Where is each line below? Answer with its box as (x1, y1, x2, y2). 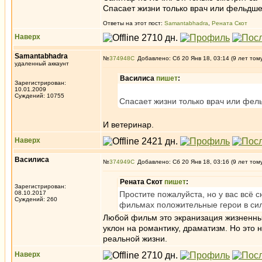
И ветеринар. (103, 120, 154, 129)
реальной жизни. (103, 234, 167, 243)
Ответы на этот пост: (103, 20, 164, 26)
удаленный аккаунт (15, 60, 69, 67)
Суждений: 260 (15, 196, 57, 202)
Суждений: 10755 (15, 92, 64, 99)
